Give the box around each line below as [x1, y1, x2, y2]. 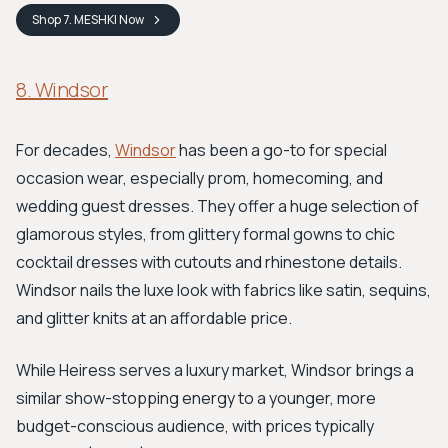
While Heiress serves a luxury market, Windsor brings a [16, 359, 414, 381]
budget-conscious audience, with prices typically [16, 415, 374, 437]
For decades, [16, 139, 115, 161]
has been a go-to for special [176, 139, 387, 161]
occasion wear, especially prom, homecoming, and [16, 167, 383, 189]
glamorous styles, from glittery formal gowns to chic [16, 223, 395, 245]
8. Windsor [16, 76, 108, 103]
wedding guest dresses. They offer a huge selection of [16, 195, 419, 217]
